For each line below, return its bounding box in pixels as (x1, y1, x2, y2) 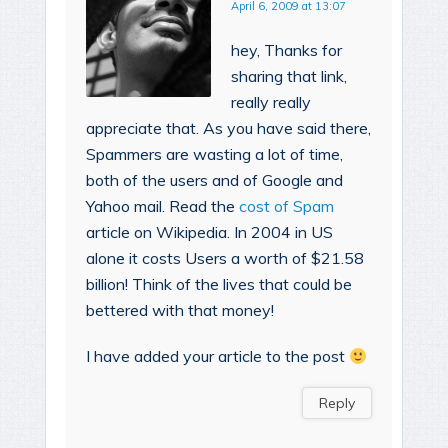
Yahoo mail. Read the (86, 196, 239, 217)
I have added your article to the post (86, 346, 349, 367)
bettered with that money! (86, 300, 274, 321)
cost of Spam (239, 196, 334, 217)
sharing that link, (231, 66, 347, 87)
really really (231, 92, 311, 113)
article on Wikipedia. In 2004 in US (86, 222, 333, 243)
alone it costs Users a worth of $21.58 (86, 248, 364, 269)
